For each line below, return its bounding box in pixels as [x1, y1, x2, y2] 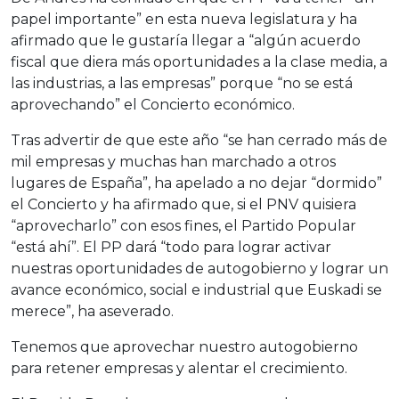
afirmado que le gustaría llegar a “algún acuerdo [11, 32, 361, 49]
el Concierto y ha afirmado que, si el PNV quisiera [11, 196, 356, 213]
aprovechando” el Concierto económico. [11, 96, 295, 113]
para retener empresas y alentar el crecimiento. [11, 360, 347, 377]
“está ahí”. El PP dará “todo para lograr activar [11, 239, 331, 256]
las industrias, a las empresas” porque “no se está [11, 75, 353, 92]
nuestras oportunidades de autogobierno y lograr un [11, 260, 388, 277]
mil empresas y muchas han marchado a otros [11, 153, 336, 170]
